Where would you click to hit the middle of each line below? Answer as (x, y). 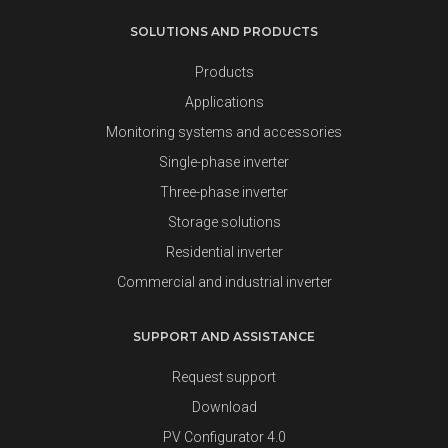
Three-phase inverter (224, 192)
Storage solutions (224, 222)
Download (224, 407)
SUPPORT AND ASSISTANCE (224, 336)
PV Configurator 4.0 (224, 437)
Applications (224, 102)
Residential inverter (224, 252)
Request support (224, 377)
